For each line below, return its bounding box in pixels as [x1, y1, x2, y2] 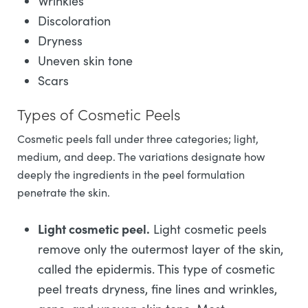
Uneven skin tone [38, 52, 133, 69]
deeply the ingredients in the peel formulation [17, 167, 245, 182]
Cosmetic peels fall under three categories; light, [17, 131, 258, 146]
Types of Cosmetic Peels [17, 103, 180, 125]
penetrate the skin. [17, 185, 110, 200]
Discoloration [38, 12, 111, 30]
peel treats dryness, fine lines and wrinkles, [38, 280, 277, 298]
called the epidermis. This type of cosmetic [38, 261, 275, 278]
